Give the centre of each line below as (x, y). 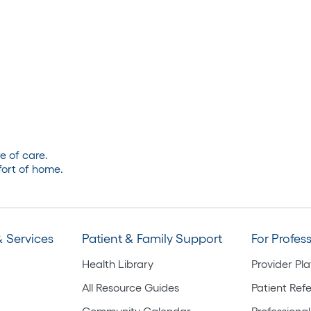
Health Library (118, 263)
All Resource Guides (131, 287)
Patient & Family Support (152, 238)
